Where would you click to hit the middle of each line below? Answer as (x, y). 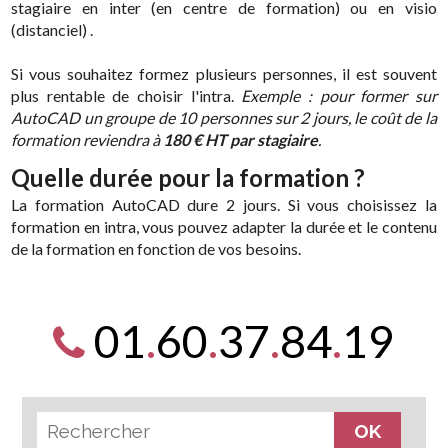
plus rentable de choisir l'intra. (126, 95)
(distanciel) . (52, 29)
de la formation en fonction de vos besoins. (156, 248)
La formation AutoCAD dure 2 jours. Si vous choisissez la (224, 204)
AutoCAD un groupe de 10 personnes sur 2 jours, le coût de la (224, 117)
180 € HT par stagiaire (241, 139)
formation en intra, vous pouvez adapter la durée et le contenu (224, 226)
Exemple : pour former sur (339, 95)
